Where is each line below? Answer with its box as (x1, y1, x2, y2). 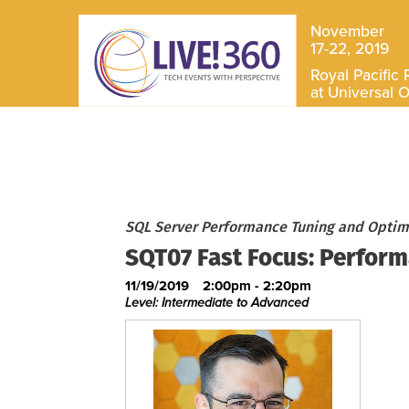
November (309, 22, 384, 42)
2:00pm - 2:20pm (203, 278, 311, 294)
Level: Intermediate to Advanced (125, 295, 309, 310)
